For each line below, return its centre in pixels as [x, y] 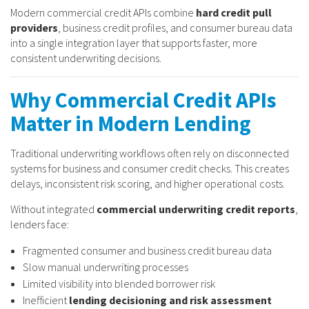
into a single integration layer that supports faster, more [134, 42]
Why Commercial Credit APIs [143, 100]
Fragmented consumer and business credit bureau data [147, 250]
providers [34, 27]
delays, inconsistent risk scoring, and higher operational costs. [148, 183]
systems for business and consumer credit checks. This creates [150, 168]
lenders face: [40, 224]
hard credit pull [234, 12]
